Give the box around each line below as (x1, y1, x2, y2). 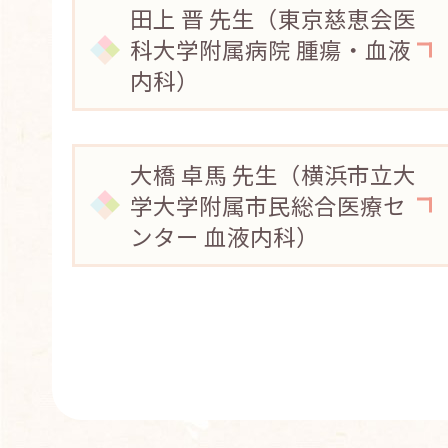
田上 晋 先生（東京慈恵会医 (130, 2, 416, 35)
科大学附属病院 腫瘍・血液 (130, 33, 411, 66)
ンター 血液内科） (130, 219, 319, 252)
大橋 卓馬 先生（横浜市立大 (130, 157, 416, 190)
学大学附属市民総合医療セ (130, 188, 406, 221)
